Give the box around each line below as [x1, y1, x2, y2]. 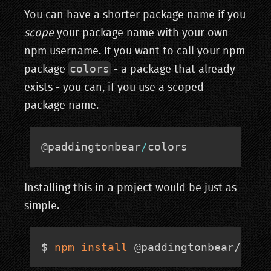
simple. [24, 201, 59, 212]
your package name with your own [54, 28, 229, 39]
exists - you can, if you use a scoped [24, 82, 204, 94]
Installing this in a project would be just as [24, 183, 237, 194]
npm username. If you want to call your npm [24, 46, 245, 57]
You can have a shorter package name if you [24, 10, 246, 21]
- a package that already [110, 64, 235, 76]
